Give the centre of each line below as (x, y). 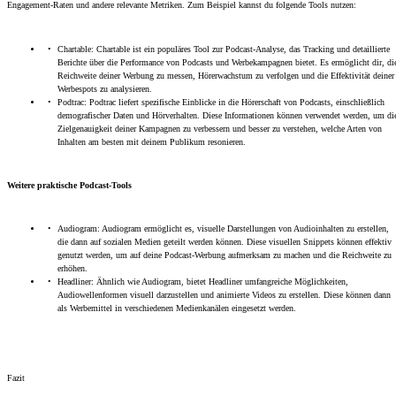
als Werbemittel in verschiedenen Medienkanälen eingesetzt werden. (177, 308)
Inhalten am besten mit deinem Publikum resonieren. (152, 142)
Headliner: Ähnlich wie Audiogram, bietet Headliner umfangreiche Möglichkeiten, (203, 282)
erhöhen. (72, 268)
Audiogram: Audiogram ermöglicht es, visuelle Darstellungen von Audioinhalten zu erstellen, (223, 228)
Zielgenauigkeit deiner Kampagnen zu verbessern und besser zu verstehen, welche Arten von (220, 129)
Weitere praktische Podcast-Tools (69, 185)
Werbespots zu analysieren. (105, 89)
